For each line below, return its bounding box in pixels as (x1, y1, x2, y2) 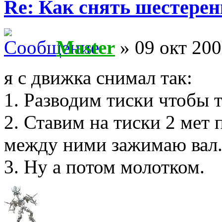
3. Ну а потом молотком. (4, 156, 205, 177)
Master (56, 36, 115, 58)
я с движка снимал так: (4, 66, 192, 88)
